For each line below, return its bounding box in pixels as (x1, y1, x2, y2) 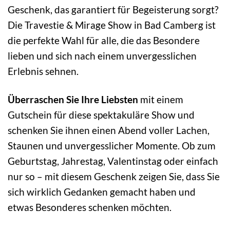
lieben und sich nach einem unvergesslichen (8, 49, 197, 62)
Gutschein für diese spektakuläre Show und (8, 108, 195, 121)
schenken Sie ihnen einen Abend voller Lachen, (8, 124, 209, 136)
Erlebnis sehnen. (8, 65, 79, 77)
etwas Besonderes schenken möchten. (8, 201, 171, 213)
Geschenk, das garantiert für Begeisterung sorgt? (8, 3, 219, 15)
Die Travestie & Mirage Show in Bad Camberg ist (8, 18, 216, 31)
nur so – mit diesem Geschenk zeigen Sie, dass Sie (8, 170, 220, 182)
